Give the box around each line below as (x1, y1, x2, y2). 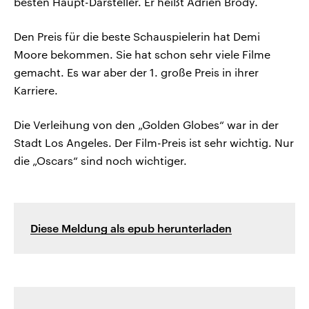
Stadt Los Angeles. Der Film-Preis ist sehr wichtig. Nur (14, 135, 294, 149)
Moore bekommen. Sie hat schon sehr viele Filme (14, 47, 270, 61)
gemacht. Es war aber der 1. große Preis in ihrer (14, 65, 259, 79)
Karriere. (14, 83, 58, 97)
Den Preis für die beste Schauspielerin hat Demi (14, 29, 260, 43)
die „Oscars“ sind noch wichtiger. (14, 153, 187, 167)
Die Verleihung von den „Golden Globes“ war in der (14, 117, 279, 131)
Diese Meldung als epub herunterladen (30, 221, 232, 235)
